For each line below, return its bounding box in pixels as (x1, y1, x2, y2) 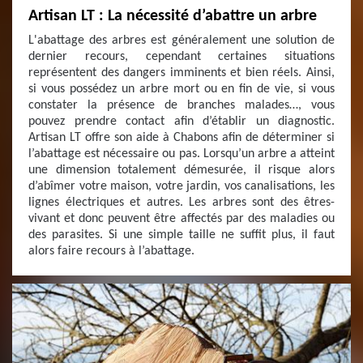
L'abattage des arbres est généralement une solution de (28, 34, 335, 47)
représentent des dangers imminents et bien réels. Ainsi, (28, 66, 335, 79)
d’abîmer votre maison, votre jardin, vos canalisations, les (28, 180, 335, 193)
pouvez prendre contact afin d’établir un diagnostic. (28, 115, 335, 128)
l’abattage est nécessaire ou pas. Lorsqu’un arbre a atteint (28, 147, 335, 160)
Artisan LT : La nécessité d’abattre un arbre (28, 8, 317, 24)
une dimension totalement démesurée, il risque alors (28, 164, 335, 177)
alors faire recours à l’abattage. (28, 245, 194, 258)
